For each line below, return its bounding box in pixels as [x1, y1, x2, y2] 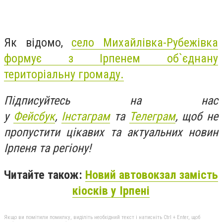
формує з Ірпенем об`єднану [4, 51, 218, 65]
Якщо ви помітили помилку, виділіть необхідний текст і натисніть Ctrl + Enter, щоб [4, 214, 200, 221]
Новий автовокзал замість [85, 167, 218, 182]
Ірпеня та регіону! [4, 141, 91, 156]
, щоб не [175, 110, 219, 124]
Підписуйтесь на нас [4, 94, 218, 108]
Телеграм [129, 110, 175, 124]
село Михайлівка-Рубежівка [71, 35, 219, 50]
